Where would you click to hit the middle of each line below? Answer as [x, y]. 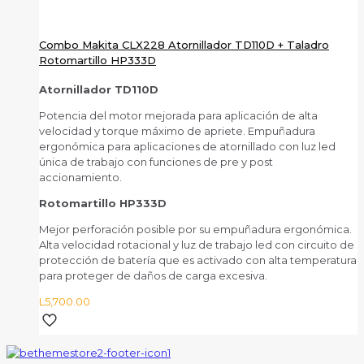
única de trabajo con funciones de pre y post [156, 161]
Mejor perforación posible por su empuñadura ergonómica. [195, 229]
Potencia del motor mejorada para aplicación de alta [178, 115]
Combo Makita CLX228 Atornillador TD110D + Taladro [184, 44]
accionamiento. [80, 177]
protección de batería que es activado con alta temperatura [198, 260]
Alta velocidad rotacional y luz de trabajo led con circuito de [197, 244]
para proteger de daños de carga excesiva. [153, 275]
